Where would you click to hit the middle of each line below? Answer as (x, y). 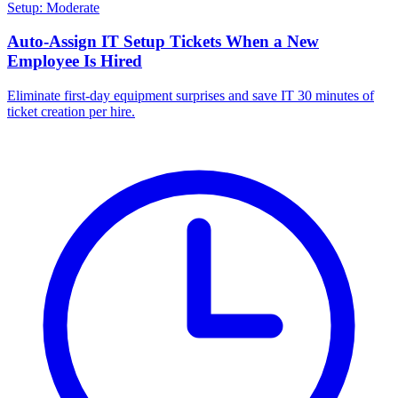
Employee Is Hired (75, 61)
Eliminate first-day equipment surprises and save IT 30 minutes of (191, 95)
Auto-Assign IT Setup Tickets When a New (163, 42)
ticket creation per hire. (71, 111)
